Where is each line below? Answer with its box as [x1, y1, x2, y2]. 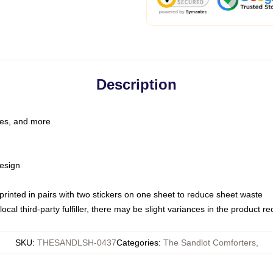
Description [96, 76, 177, 93]
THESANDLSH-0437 [37, 238, 116, 247]
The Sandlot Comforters [163, 238, 256, 247]
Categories [116, 238, 158, 247]
